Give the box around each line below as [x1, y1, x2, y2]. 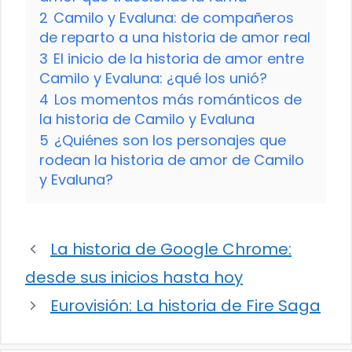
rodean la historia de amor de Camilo [39, 150, 304, 170]
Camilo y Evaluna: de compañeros [53, 8, 294, 28]
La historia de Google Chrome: [50, 238, 291, 261]
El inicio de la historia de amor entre [53, 49, 304, 69]
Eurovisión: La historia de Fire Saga [50, 295, 321, 317]
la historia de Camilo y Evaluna [39, 109, 255, 130]
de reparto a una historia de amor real [39, 27, 310, 48]
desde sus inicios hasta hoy [25, 266, 243, 289]
